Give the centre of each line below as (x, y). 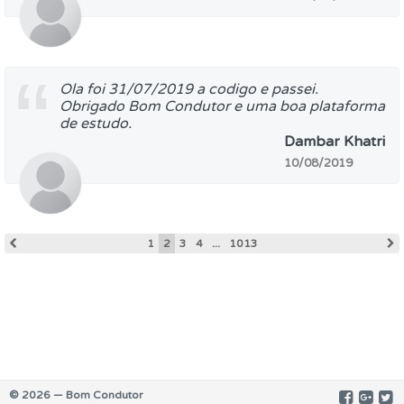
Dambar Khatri (335, 142)
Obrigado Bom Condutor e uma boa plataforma (222, 106)
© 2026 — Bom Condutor (76, 395)
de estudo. (96, 124)
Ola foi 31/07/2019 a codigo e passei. (189, 89)
